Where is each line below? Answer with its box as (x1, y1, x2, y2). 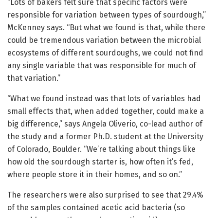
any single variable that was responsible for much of (7, 61, 196, 71)
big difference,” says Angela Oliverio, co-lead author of (7, 119, 202, 129)
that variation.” (7, 73, 60, 83)
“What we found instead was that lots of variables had (7, 94, 201, 104)
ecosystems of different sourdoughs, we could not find (7, 48, 203, 58)
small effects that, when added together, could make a (7, 107, 204, 116)
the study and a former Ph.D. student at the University (7, 132, 203, 142)
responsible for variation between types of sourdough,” (7, 10, 206, 20)
